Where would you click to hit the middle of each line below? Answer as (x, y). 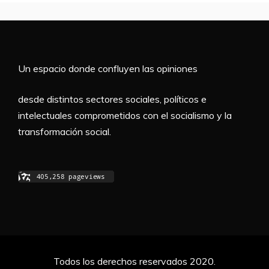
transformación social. (65, 131)
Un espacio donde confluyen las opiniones (108, 68)
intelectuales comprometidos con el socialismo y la (125, 115)
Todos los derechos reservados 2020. (134, 261)
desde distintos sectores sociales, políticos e (112, 99)
